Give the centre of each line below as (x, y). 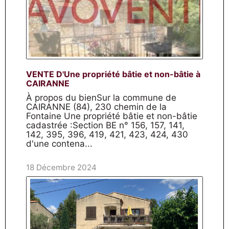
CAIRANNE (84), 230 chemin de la (96, 107)
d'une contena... (59, 144)
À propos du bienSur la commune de (101, 98)
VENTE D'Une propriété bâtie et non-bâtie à (113, 74)
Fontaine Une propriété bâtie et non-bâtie (112, 116)
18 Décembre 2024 (61, 167)
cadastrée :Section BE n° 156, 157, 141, (105, 125)
